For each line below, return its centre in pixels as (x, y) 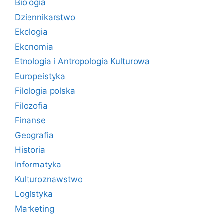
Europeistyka (40, 76)
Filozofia (31, 106)
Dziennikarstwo (45, 17)
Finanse (30, 120)
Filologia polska (45, 91)
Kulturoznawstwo (49, 179)
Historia (30, 150)
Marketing (34, 209)
